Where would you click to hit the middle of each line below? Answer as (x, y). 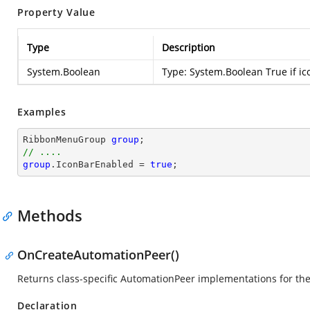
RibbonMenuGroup (67, 139)
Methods (50, 215)
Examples (42, 112)
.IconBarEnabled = (100, 164)
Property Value (56, 12)
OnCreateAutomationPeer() (98, 255)
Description (189, 47)
